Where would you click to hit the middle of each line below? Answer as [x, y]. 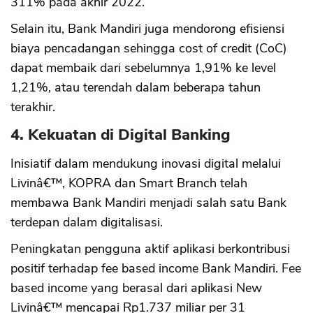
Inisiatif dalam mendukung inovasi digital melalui [146, 164]
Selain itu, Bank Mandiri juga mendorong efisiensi [147, 29]
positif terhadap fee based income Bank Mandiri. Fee [156, 269]
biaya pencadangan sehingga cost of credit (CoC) [149, 49]
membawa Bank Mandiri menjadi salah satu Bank [148, 203]
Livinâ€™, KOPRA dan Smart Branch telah [129, 183]
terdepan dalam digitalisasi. [87, 223]
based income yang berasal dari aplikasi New [136, 288]
